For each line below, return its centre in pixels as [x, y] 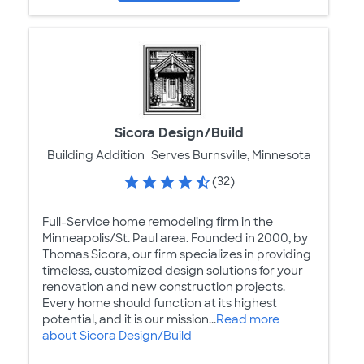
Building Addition [95, 155]
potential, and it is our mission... [129, 319]
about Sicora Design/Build [117, 335]
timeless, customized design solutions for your [173, 270]
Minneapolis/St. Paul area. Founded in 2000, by [175, 238]
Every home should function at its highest [160, 303]
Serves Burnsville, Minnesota [231, 155]
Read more [248, 319]
